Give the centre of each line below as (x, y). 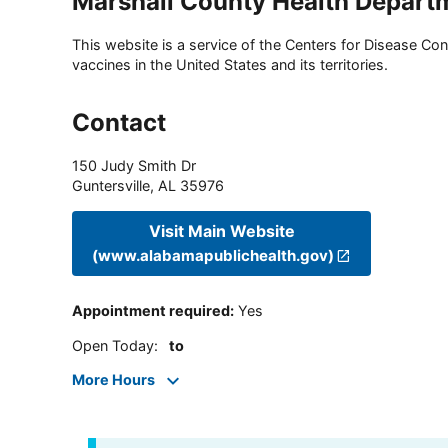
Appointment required (151, 311)
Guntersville (111, 186)
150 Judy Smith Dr (134, 166)
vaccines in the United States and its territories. (230, 65)
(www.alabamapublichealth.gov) (213, 255)
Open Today (113, 345)
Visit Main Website (221, 230)
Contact (119, 123)
